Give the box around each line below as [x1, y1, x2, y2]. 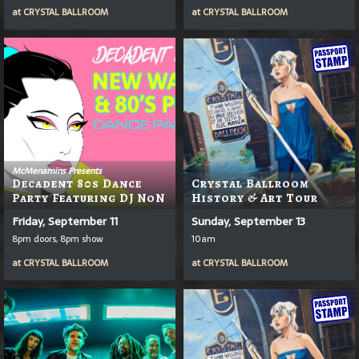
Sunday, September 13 [192, 212, 305, 230]
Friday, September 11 [12, 212, 118, 230]
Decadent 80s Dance [12, 175, 142, 192]
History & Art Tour [192, 189, 318, 206]
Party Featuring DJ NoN [12, 189, 165, 206]
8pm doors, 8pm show [12, 231, 103, 246]
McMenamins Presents [12, 163, 102, 178]
